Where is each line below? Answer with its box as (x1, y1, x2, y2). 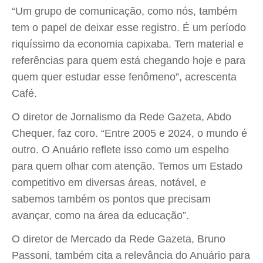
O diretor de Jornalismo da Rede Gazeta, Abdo (12, 111, 231, 123)
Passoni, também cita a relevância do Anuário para (12, 249, 250, 261)
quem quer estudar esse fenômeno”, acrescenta (12, 71, 237, 83)
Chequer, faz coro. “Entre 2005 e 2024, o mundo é (12, 127, 247, 139)
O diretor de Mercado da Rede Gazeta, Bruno (12, 233, 225, 245)
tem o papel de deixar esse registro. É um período (12, 22, 246, 33)
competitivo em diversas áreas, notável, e (12, 177, 206, 188)
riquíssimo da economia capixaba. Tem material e (12, 38, 244, 50)
